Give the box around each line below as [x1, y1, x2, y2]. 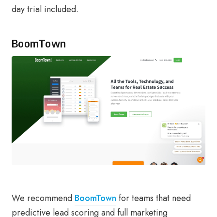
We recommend [12, 192, 75, 205]
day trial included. [12, 3, 78, 16]
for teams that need [116, 192, 191, 205]
